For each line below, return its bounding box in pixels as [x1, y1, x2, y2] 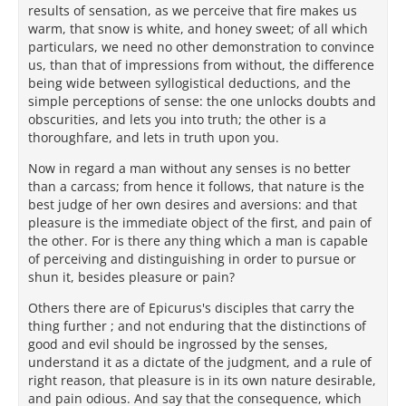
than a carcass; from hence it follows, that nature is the [28, 177, 364, 195]
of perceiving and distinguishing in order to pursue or [28, 249, 356, 267]
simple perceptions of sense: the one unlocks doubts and [28, 92, 376, 110]
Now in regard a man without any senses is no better [28, 159, 351, 177]
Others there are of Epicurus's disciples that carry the [28, 298, 354, 316]
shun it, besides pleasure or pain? [28, 267, 235, 285]
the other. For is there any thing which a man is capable [28, 231, 368, 249]
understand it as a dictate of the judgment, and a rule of [28, 353, 372, 371]
